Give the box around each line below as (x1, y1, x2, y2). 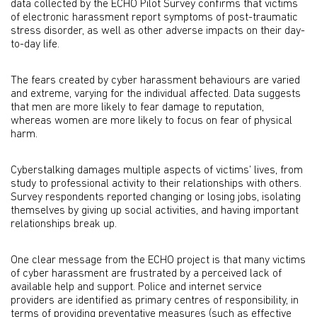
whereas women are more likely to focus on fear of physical (11, 115, 292, 127)
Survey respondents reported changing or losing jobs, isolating (11, 192, 301, 203)
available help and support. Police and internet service (11, 282, 262, 293)
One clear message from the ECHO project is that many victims (11, 255, 306, 266)
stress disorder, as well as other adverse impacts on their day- (11, 25, 305, 37)
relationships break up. (11, 219, 117, 230)
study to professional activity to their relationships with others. (11, 178, 301, 190)
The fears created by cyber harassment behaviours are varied (11, 75, 300, 86)
